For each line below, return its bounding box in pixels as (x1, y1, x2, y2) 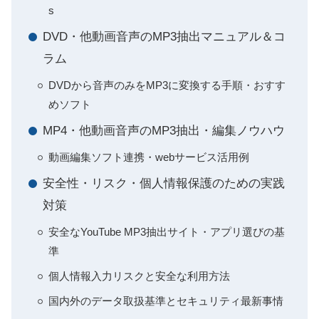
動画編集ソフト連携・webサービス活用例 (48, 151, 249, 163)
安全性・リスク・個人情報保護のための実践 (43, 177, 285, 190)
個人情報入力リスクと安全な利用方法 (48, 270, 230, 282)
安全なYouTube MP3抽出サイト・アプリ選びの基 (48, 226, 285, 238)
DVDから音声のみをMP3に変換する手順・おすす (48, 79, 286, 91)
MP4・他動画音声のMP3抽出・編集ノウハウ (43, 124, 285, 137)
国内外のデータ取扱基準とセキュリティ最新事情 (48, 295, 283, 307)
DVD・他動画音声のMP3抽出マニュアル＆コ (43, 30, 286, 43)
